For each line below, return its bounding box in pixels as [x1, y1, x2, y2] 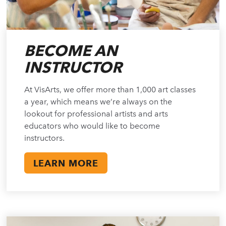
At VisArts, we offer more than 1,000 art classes [24, 85, 196, 94]
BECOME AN [24, 41, 118, 60]
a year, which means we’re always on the [24, 97, 173, 106]
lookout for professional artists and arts [24, 109, 168, 119]
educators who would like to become [24, 121, 160, 131]
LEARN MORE [33, 158, 99, 168]
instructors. [24, 133, 65, 143]
